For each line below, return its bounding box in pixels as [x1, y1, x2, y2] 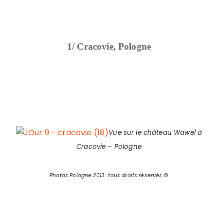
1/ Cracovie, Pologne [67, 41, 151, 52]
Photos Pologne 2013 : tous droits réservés [50, 171, 163, 179]
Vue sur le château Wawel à [109, 128, 202, 137]
